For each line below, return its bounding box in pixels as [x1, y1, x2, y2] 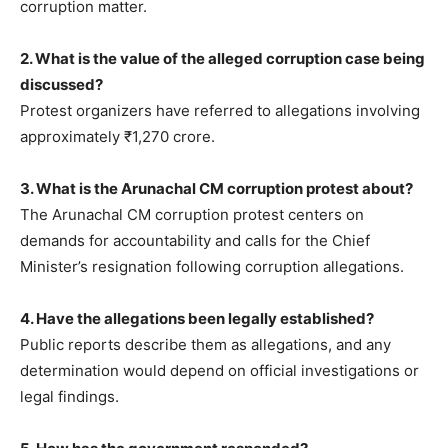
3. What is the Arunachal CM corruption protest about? [20, 179, 413, 199]
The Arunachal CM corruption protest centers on [20, 205, 364, 225]
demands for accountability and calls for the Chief [20, 231, 370, 251]
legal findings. [20, 387, 119, 407]
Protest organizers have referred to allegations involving [20, 101, 420, 121]
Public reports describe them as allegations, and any [20, 335, 391, 355]
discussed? [20, 75, 103, 95]
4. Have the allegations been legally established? [20, 309, 374, 329]
